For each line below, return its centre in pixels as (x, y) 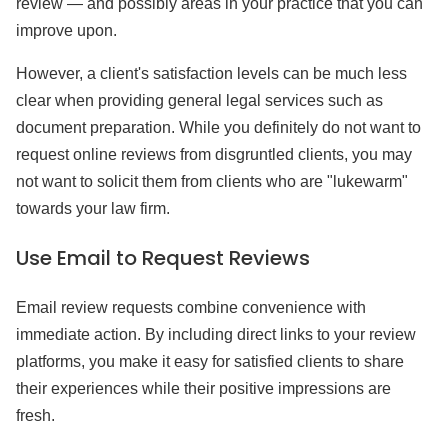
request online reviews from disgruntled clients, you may (214, 154)
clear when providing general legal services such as (199, 100)
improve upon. (66, 30)
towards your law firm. (93, 208)
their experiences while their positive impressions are (203, 388)
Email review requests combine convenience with (191, 307)
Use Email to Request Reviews (163, 258)
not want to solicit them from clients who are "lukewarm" (212, 181)
